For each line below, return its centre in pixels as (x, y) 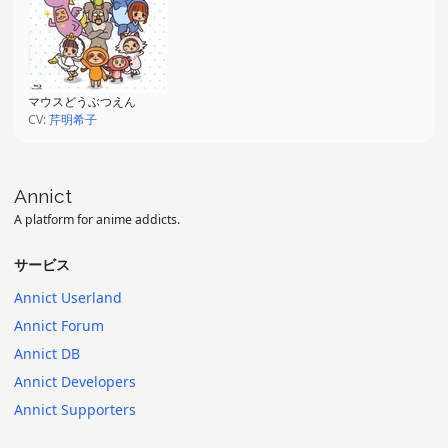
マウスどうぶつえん (82, 101)
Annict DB (47, 353)
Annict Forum (59, 325)
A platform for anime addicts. (97, 219)
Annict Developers (75, 381)
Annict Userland (68, 297)
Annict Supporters (75, 409)
